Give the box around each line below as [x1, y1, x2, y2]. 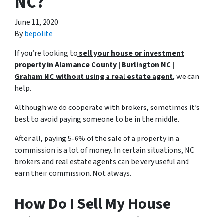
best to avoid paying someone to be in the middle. [15, 114, 179, 124]
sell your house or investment [77, 48, 184, 59]
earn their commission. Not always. [15, 168, 131, 179]
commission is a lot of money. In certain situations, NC [15, 145, 194, 155]
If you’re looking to [15, 48, 77, 59]
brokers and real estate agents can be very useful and [15, 156, 189, 167]
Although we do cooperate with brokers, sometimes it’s [15, 102, 200, 113]
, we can [173, 71, 199, 82]
